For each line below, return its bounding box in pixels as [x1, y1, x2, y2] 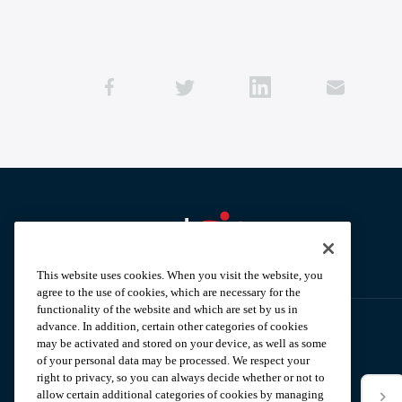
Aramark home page [83, 250, 198, 266]
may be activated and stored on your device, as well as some [37, 336, 327, 351]
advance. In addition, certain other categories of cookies [37, 319, 308, 334]
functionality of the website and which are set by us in [37, 302, 298, 317]
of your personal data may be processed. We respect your [37, 354, 310, 368]
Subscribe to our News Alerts [83, 345, 281, 364]
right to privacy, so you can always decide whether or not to [37, 371, 325, 385]
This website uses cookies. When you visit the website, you [37, 268, 323, 283]
